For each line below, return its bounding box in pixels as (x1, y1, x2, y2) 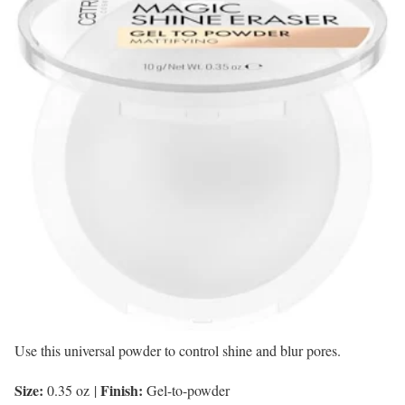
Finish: (100, 379, 143, 400)
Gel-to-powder (146, 380, 230, 400)
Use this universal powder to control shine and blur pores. (14, 340, 341, 360)
